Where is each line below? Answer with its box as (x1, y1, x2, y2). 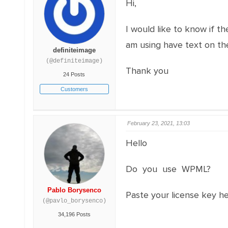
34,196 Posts (58, 211, 91, 217)
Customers (60, 86, 88, 92)
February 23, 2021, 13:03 (127, 120, 190, 126)
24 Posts (63, 71, 85, 77)
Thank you (125, 65, 168, 76)
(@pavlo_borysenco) (42, 197, 106, 205)
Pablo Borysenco (47, 186, 101, 194)
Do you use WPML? (125, 163, 211, 175)
